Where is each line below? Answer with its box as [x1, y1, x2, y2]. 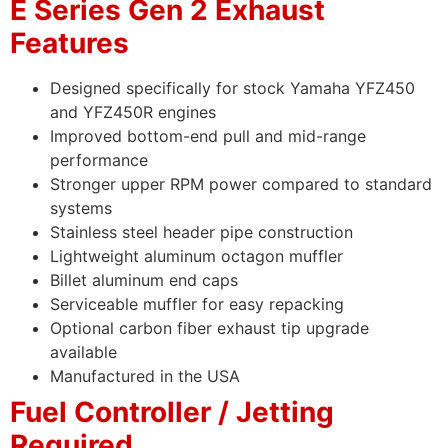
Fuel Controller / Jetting [10, 395, 334, 430]
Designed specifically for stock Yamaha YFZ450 [50, 78, 415, 99]
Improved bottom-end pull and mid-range [50, 126, 366, 147]
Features [10, 26, 129, 61]
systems [50, 198, 112, 219]
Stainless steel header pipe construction [50, 222, 353, 243]
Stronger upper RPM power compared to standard [50, 174, 432, 195]
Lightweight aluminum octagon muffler [50, 246, 343, 267]
